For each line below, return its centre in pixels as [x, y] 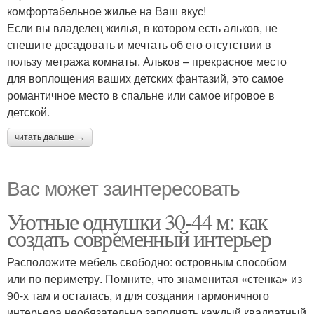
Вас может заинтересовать [123, 187]
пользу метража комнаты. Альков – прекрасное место [147, 61]
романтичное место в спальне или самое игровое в [141, 95]
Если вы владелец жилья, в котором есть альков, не [142, 28]
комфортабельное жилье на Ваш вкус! [107, 11]
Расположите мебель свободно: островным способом [147, 262]
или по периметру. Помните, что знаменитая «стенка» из [155, 279]
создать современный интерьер [139, 238]
